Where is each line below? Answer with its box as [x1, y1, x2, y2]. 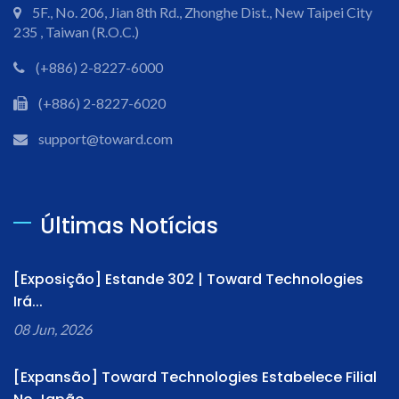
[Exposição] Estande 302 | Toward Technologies [13, 269, 363, 289]
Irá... [13, 291, 43, 312]
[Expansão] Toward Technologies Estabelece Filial [13, 367, 377, 387]
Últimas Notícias [40, 211, 218, 240]
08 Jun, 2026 [13, 321, 92, 338]
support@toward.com [38, 130, 173, 147]
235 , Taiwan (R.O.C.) [13, 23, 139, 40]
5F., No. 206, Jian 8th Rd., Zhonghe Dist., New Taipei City [32, 4, 372, 20]
